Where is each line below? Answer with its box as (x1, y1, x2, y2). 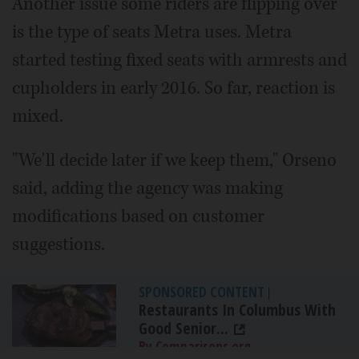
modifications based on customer (12, 204, 264, 229)
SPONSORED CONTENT (139, 282, 264, 302)
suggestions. (12, 232, 105, 257)
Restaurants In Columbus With (139, 299, 336, 321)
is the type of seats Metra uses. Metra (12, 20, 292, 45)
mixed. (12, 104, 63, 129)
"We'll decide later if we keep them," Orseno (12, 148, 337, 173)
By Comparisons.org (139, 337, 251, 357)
